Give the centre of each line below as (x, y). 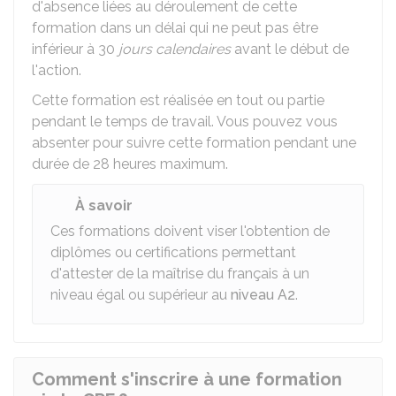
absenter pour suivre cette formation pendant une (194, 143)
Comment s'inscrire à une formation (187, 379)
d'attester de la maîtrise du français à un (180, 274)
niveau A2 (263, 295)
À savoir (104, 206)
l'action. (57, 70)
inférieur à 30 (75, 49)
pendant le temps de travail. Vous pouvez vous (185, 122)
